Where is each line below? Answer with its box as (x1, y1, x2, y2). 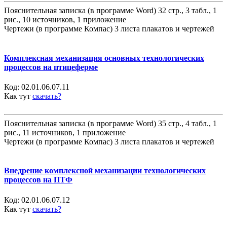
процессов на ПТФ (4, 175, 72, 184)
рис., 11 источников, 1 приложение (4, 128, 126, 137)
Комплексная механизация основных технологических (4, 53, 204, 62)
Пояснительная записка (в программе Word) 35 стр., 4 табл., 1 (4, 119, 217, 128)
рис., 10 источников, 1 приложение (4, 15, 126, 24)
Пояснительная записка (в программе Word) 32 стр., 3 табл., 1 (4, 6, 217, 15)
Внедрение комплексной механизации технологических (4, 166, 206, 175)
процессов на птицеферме (4, 62, 98, 71)
